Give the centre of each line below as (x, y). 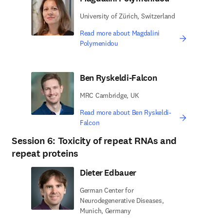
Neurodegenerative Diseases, (122, 200)
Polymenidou (99, 43)
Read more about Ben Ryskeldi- (126, 112)
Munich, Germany (105, 211)
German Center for (107, 190)
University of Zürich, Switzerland (127, 16)
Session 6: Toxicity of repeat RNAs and (94, 141)
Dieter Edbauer (108, 173)
